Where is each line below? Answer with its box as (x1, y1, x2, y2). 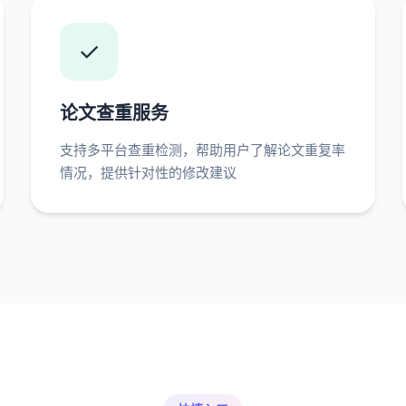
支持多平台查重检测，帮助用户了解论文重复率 (60, 141, 345, 159)
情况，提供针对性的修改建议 (60, 164, 237, 181)
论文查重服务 (60, 102, 169, 124)
